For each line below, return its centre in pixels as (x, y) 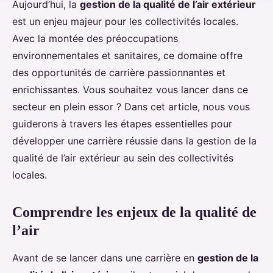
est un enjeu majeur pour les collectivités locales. (125, 22)
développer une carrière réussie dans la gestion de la (134, 141)
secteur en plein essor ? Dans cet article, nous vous (131, 107)
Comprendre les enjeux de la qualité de (134, 212)
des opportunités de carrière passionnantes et (119, 73)
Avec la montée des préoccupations (95, 39)
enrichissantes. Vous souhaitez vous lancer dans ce (130, 90)
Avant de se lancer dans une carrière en (105, 258)
